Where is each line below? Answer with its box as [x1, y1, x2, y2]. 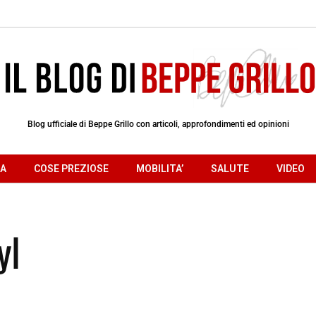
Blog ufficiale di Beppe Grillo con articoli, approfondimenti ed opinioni [27, 119, 289, 129]
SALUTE [211, 162, 249, 174]
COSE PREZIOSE [34, 162, 109, 174]
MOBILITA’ [136, 162, 183, 174]
